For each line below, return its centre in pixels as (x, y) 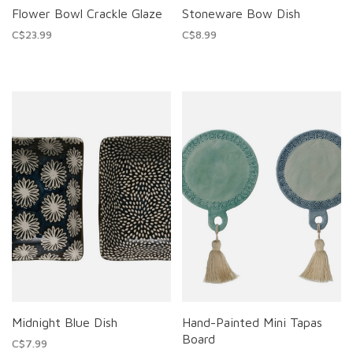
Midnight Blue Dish (65, 323)
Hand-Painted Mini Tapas (252, 323)
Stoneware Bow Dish (241, 13)
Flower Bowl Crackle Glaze (87, 13)
